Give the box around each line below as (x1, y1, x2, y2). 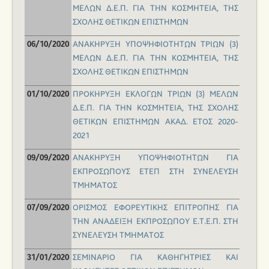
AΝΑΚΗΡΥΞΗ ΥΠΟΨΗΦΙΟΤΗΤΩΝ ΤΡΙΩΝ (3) (73, 40, 238, 50)
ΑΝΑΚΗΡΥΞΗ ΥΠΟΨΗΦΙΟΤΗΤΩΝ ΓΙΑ (73, 153, 238, 163)
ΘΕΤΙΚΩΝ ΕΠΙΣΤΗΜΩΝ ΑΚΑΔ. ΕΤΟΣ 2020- (73, 117, 238, 127)
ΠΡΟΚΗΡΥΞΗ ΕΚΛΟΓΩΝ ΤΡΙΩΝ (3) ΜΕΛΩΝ (73, 89, 238, 100)
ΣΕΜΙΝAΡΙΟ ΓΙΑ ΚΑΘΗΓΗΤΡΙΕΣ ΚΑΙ (73, 253, 238, 263)
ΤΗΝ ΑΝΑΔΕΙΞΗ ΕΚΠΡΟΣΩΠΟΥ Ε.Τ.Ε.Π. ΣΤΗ (73, 217, 238, 227)
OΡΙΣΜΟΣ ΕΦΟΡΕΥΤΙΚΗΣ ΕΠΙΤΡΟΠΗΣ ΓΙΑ (73, 203, 238, 213)
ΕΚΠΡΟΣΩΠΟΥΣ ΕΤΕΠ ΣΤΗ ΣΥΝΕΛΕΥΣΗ (73, 167, 238, 177)
